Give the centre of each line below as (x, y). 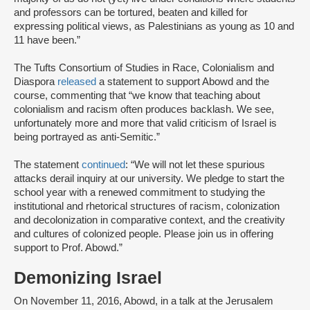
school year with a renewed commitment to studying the (139, 193)
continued (103, 165)
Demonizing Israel (88, 278)
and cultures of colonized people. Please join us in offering (144, 234)
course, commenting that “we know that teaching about (137, 96)
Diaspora (36, 82)
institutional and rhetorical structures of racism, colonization (147, 207)
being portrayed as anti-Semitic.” (88, 137)
